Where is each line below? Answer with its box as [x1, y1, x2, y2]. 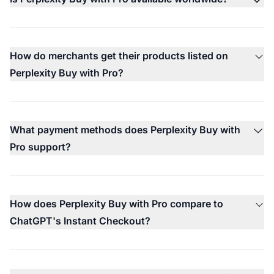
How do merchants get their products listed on [10, 49, 228, 62]
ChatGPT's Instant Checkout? [10, 214, 150, 227]
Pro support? [10, 140, 71, 153]
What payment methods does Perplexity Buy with [10, 123, 240, 136]
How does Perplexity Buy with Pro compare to [10, 197, 223, 210]
